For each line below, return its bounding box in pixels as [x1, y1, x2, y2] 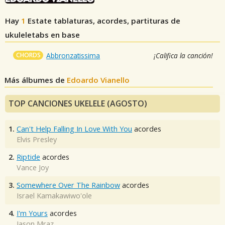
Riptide [17, 152, 40, 162]
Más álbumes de [5, 75, 67, 85]
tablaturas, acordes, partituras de [52, 16, 180, 26]
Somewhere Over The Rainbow [17, 180, 120, 190]
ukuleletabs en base [5, 30, 80, 40]
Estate [28, 16, 52, 26]
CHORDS [16, 51, 41, 60]
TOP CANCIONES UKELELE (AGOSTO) [9, 98, 147, 109]
